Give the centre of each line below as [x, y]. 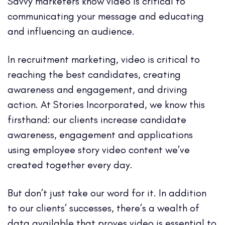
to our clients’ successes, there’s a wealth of [103, 208]
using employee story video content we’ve [99, 150]
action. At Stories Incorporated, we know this [106, 105]
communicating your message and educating [106, 16]
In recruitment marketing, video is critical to [104, 60]
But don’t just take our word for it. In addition [107, 193]
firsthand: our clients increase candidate [97, 120]
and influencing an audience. [72, 31]
